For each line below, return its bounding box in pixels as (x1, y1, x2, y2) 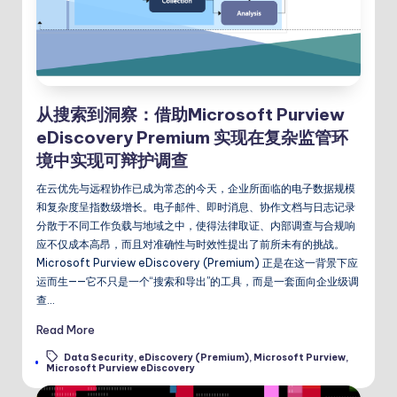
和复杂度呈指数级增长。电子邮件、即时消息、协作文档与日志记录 (36, 199, 355, 214)
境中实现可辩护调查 (36, 149, 188, 171)
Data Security (63, 352, 134, 364)
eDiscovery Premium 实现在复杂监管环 (36, 126, 348, 148)
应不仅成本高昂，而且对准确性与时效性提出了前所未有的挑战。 (36, 237, 345, 251)
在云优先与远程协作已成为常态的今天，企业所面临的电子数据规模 (36, 181, 355, 195)
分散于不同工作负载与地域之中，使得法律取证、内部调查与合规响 (36, 218, 355, 232)
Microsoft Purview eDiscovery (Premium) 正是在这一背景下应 (36, 255, 358, 269)
